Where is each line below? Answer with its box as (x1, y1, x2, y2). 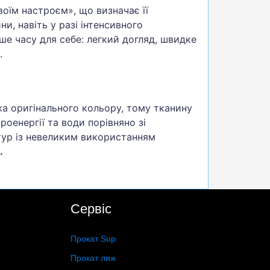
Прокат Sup (71, 234, 116, 244)
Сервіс (71, 201, 112, 217)
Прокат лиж (71, 253, 116, 263)
